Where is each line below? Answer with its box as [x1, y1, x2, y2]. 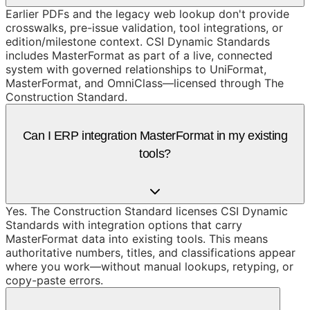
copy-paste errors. [6, 273, 103, 287]
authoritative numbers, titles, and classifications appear [6, 245, 295, 259]
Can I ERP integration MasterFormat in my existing [22, 128, 288, 143]
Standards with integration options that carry [6, 217, 242, 232]
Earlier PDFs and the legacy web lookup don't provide [6, 6, 289, 21]
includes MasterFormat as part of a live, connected [6, 48, 273, 62]
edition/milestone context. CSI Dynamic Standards [6, 34, 270, 48]
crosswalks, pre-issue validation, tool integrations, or [6, 20, 283, 35]
